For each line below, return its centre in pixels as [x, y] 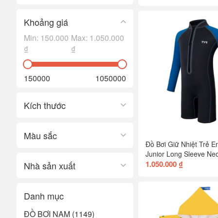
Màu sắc [40, 135]
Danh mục [44, 195]
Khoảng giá [46, 22]
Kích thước [45, 105]
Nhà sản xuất [49, 165]
